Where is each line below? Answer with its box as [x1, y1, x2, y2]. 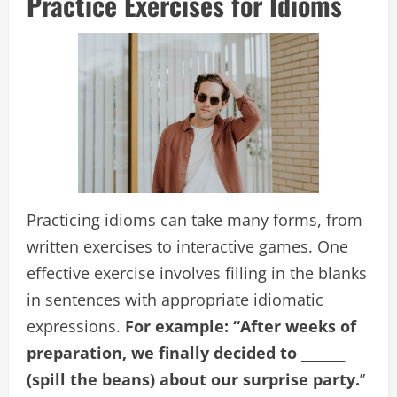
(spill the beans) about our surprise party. [27, 368, 360, 390]
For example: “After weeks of [121, 315, 356, 337]
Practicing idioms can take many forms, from [27, 208, 362, 230]
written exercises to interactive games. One [27, 235, 348, 257]
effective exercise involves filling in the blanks [27, 261, 367, 284]
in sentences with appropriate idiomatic [27, 288, 323, 310]
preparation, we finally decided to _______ [27, 341, 345, 363]
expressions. [27, 315, 121, 337]
